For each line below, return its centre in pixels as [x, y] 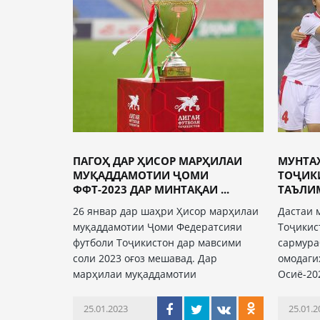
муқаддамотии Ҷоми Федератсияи [157, 227]
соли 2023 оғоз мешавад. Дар [145, 258]
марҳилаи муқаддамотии [135, 274]
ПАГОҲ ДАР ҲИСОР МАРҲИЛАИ [157, 161]
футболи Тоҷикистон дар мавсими [157, 242]
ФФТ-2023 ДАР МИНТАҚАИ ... [151, 189]
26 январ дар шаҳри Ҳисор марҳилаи [166, 211]
